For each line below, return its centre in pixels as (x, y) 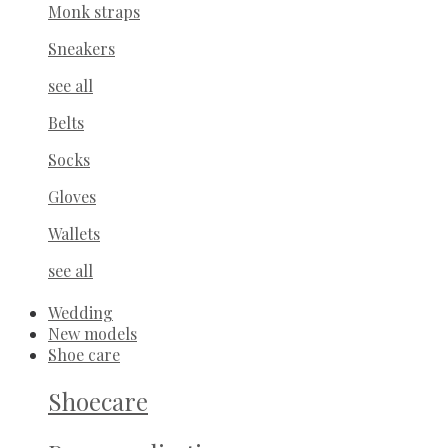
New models (92, 333)
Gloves (72, 196)
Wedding (80, 312)
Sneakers (81, 48)
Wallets (74, 233)
